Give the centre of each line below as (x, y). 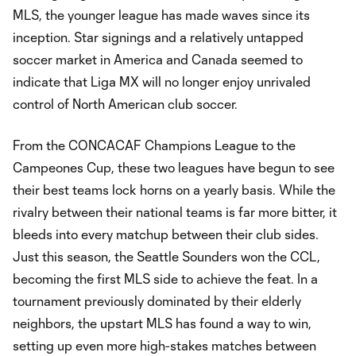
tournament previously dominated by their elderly (157, 301)
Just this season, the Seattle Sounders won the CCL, (166, 256)
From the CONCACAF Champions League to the (154, 145)
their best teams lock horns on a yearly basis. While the (174, 190)
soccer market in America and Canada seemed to (158, 59)
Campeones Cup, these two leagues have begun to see (174, 167)
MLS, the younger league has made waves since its (161, 15)
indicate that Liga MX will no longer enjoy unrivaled (162, 81)
